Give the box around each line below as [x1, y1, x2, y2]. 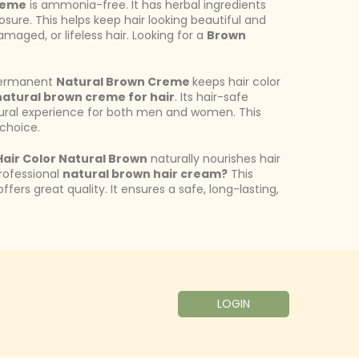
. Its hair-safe [175, 89, 248, 105]
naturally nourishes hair [147, 151, 280, 167]
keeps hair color [192, 74, 280, 90]
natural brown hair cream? [63, 166, 228, 182]
